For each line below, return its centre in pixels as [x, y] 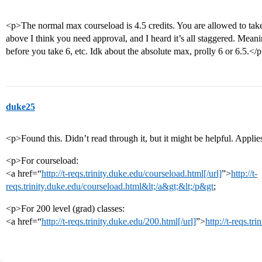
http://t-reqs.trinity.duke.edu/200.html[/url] [119, 221]
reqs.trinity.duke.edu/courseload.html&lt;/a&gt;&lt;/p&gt [110, 186]
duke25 [20, 107]
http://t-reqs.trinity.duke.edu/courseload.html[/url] [132, 173]
